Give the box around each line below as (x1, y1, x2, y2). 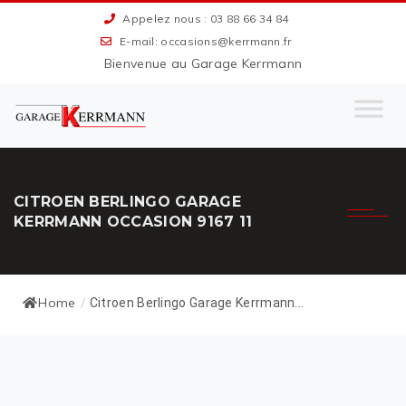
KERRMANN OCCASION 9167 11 (14, 213, 253, 231)
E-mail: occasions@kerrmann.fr (116, 34, 292, 48)
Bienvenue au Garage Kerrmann (103, 55, 303, 72)
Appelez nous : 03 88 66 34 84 (120, 12, 289, 25)
